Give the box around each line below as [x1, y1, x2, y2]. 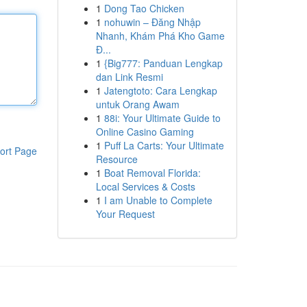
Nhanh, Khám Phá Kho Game [95, 29, 225, 42]
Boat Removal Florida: [103, 166, 201, 180]
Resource [95, 152, 138, 166]
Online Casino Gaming [95, 125, 194, 138]
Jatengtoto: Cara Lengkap [103, 84, 217, 97]
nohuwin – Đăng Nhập [103, 15, 201, 29]
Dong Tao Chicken [103, 1, 184, 15]
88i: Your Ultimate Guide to [103, 111, 221, 125]
